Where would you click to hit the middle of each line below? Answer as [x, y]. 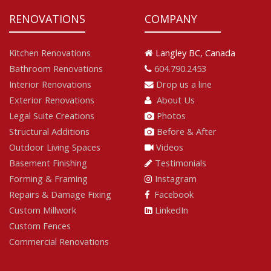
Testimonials [181, 163]
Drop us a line [184, 84]
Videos [170, 147]
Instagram [175, 179]
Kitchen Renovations [50, 53]
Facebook [171, 194]
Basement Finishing [48, 163]
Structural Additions [49, 132]
